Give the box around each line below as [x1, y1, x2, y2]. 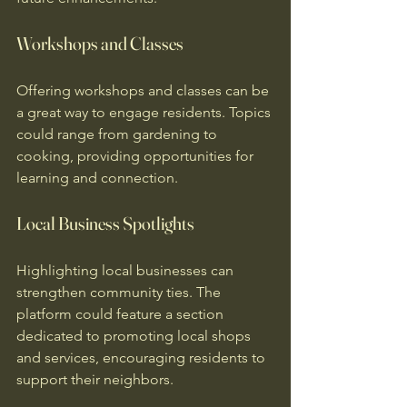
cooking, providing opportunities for [16, 147, 257, 164]
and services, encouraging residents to [16, 349, 269, 366]
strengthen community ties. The [16, 283, 224, 301]
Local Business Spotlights [16, 212, 194, 234]
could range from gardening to [16, 125, 221, 143]
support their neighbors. [16, 371, 174, 388]
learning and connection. [16, 169, 178, 186]
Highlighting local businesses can [16, 262, 237, 279]
